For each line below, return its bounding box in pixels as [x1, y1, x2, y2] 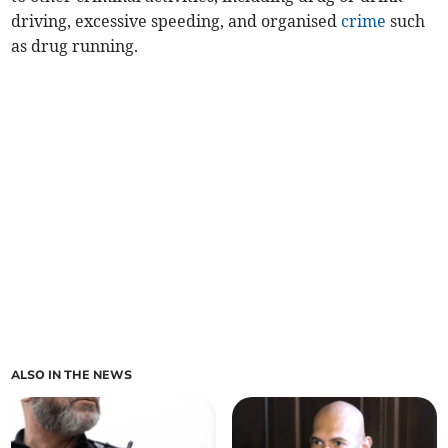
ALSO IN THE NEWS [11, 367, 133, 384]
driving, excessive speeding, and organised [11, 11, 342, 32]
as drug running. [11, 36, 139, 57]
